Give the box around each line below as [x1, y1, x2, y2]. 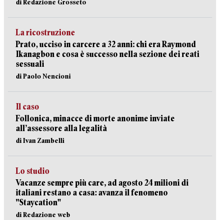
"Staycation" [16, 198, 61, 207]
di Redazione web [16, 211, 70, 219]
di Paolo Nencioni [16, 72, 71, 80]
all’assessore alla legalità [16, 124, 107, 133]
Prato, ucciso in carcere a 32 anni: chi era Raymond [16, 40, 196, 49]
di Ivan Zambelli [16, 137, 64, 144]
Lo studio [16, 166, 50, 176]
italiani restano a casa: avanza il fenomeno [16, 188, 168, 197]
